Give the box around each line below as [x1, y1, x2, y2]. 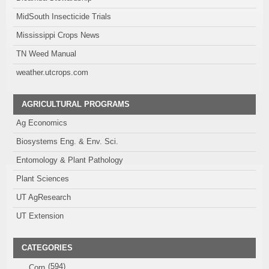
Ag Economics [16, 118, 67, 128]
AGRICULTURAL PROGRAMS [22, 100, 130, 109]
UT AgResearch [16, 193, 71, 202]
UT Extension [16, 211, 64, 221]
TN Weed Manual [16, 49, 76, 59]
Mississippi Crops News [16, 31, 100, 40]
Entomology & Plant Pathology [16, 156, 123, 165]
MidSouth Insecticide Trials [16, 12, 111, 22]
